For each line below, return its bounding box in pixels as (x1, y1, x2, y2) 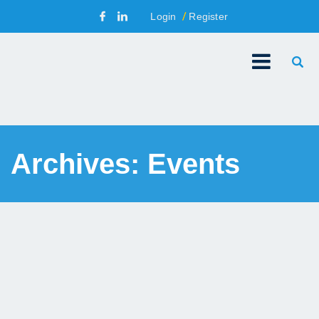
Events (147, 148, 240, 179)
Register (189, 11, 228, 22)
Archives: (11, 148, 147, 179)
